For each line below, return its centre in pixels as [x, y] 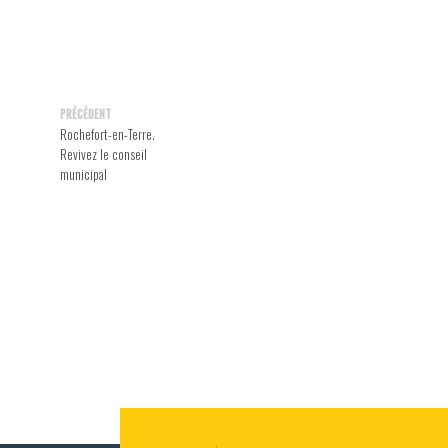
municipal [83, 174]
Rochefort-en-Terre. [107, 134]
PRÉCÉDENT [85, 114]
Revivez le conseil [103, 154]
